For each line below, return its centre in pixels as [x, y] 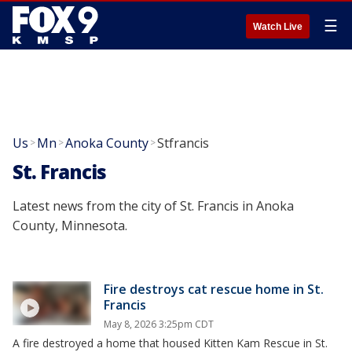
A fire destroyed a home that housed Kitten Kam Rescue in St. [170, 343]
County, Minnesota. [70, 225]
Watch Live [278, 27]
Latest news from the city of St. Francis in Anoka [153, 206]
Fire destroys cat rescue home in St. [214, 289]
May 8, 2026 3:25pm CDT [159, 324]
